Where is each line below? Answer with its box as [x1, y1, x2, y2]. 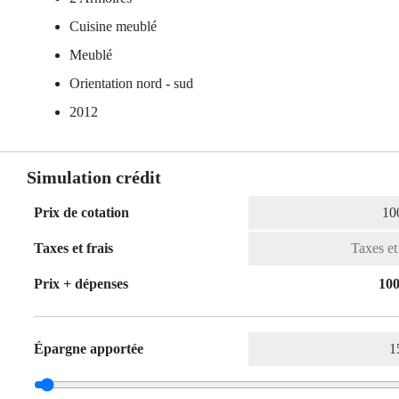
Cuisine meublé [69, 19, 157, 34]
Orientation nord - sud [69, 76, 193, 91]
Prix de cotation [34, 205, 129, 220]
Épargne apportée [34, 341, 143, 356]
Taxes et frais [34, 240, 113, 256]
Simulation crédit [27, 167, 161, 187]
